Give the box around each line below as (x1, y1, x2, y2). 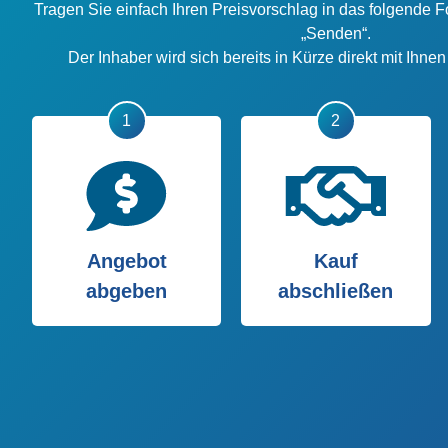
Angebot (86, 250, 167, 272)
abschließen (278, 280, 394, 302)
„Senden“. (301, 25, 371, 42)
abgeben (86, 280, 168, 302)
